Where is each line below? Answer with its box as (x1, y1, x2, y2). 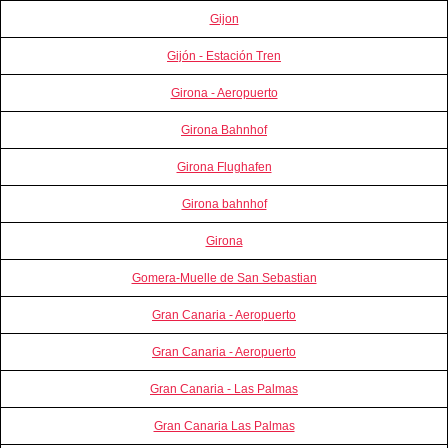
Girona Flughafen (176, 159, 272, 174)
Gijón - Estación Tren (167, 48, 281, 63)
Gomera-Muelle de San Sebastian (131, 270, 317, 285)
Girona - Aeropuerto (170, 85, 278, 100)
